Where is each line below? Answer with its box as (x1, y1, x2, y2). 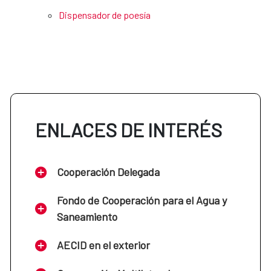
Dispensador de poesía (59, 9, 151, 21)
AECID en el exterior (57, 238, 150, 252)
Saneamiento (57, 210, 117, 224)
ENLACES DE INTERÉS (35, 118, 222, 142)
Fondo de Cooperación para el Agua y (57, 194, 227, 207)
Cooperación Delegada (57, 165, 160, 179)
